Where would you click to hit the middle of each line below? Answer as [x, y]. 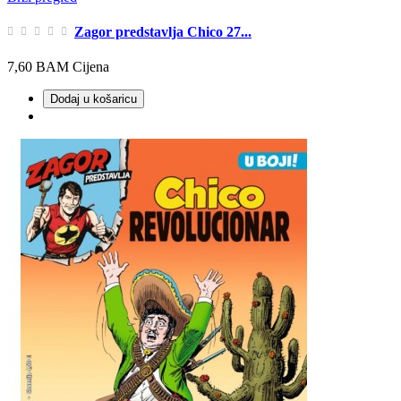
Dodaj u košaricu [94, 99]
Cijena [91, 67]
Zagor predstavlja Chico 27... [163, 32]
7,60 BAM [38, 67]
